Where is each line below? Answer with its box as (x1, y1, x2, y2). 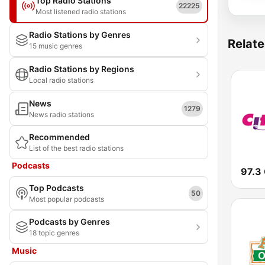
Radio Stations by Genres (29, 30, 131, 40)
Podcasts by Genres (29, 216, 110, 227)
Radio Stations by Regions (29, 64, 134, 74)
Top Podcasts (29, 183, 84, 193)
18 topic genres (29, 228, 79, 237)
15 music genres (29, 41, 82, 50)
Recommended (29, 132, 90, 142)
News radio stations (29, 110, 94, 119)
